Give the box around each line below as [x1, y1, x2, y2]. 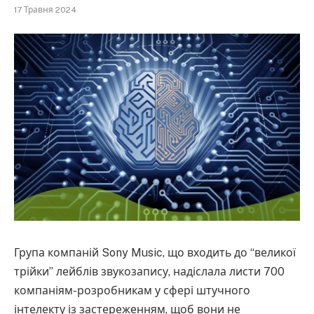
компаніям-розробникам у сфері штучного [14, 283, 250, 297]
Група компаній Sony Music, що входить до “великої [14, 245, 296, 259]
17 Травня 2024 [14, 5, 76, 15]
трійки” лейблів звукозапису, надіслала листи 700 [14, 264, 285, 278]
